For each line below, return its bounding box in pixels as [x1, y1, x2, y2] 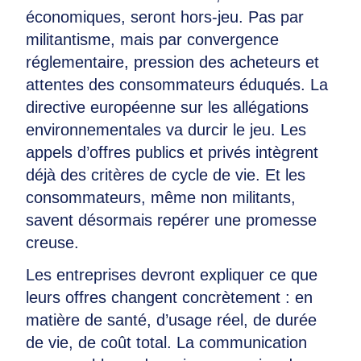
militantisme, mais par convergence [26, 31, 279, 48]
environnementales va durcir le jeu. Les [26, 121, 306, 139]
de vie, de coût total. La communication [26, 334, 307, 351]
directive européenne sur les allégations [26, 98, 309, 116]
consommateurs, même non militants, [26, 189, 296, 206]
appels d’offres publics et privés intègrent [26, 143, 318, 161]
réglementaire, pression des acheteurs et [26, 53, 319, 71]
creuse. [26, 234, 79, 251]
